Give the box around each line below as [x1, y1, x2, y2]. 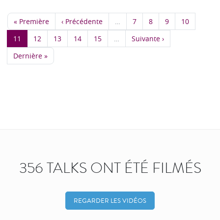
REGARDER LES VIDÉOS [74, 195, 146, 205]
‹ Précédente [61, 16, 103, 26]
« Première [14, 16, 49, 26]
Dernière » [13, 51, 48, 60]
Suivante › [132, 33, 164, 43]
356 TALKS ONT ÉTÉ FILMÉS [19, 157, 201, 179]
